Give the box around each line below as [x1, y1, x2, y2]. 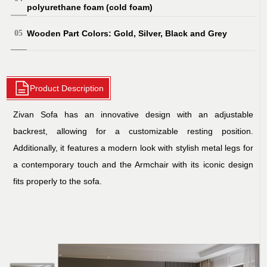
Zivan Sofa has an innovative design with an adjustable [13, 109, 253, 119]
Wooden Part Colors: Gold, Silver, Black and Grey [26, 28, 227, 38]
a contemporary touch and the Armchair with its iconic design [13, 159, 253, 169]
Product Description [30, 83, 104, 93]
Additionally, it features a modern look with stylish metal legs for [13, 142, 253, 153]
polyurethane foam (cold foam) [26, 2, 153, 12]
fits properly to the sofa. [13, 176, 102, 186]
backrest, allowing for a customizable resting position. [13, 126, 253, 136]
